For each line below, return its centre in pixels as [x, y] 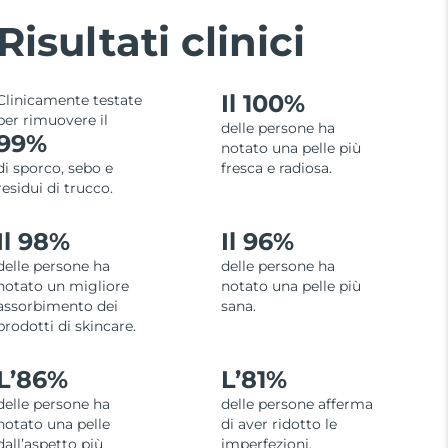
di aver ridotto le [278, 424]
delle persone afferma [296, 404]
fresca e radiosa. [276, 168]
